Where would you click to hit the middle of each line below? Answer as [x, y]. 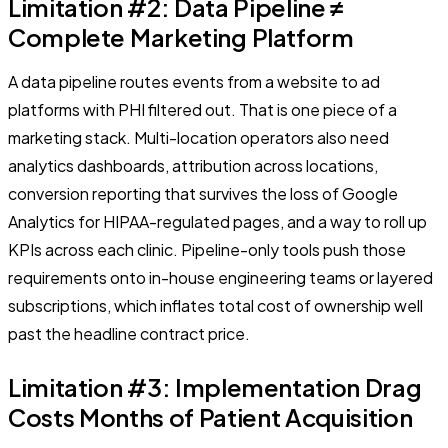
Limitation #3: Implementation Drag [215, 386]
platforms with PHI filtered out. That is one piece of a [202, 109]
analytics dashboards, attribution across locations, [193, 165]
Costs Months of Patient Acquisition [210, 416]
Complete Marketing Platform [181, 36]
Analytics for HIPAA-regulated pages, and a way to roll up [217, 221]
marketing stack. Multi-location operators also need [198, 137]
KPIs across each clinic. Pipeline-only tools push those [207, 249]
